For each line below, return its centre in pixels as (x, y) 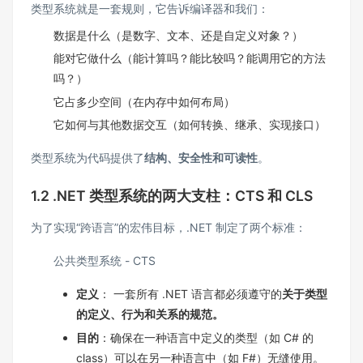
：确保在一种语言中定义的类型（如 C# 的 (206, 337)
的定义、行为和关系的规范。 (150, 314)
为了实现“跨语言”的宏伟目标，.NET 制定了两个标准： (169, 228)
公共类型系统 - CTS (105, 261)
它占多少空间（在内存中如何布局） (144, 101)
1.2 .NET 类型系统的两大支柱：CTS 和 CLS (172, 196)
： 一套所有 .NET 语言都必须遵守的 (190, 294)
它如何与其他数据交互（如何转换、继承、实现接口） (190, 125)
